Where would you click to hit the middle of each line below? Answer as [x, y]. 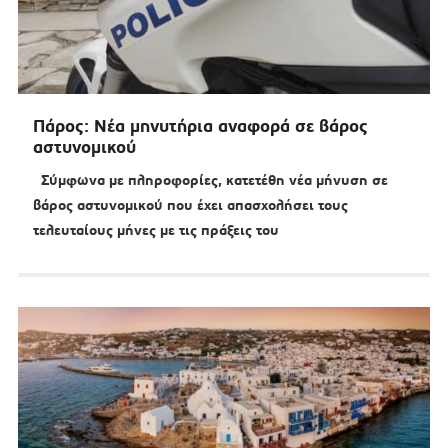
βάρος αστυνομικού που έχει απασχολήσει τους [190, 205]
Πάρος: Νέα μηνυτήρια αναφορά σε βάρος [200, 126]
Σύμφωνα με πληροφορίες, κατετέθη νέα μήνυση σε [210, 180]
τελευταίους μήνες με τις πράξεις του [155, 230]
